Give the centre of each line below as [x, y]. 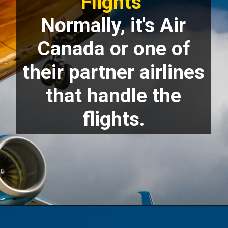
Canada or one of [113, 49]
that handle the [114, 96]
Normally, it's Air [114, 26]
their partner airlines [114, 73]
